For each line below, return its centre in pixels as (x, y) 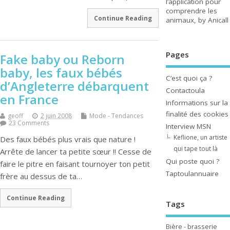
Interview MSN (188, 126)
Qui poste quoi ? (192, 161)
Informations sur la (197, 102)
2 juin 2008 (56, 116)
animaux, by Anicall (197, 20)
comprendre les (191, 11)
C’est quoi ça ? (189, 78)
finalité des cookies (197, 114)
